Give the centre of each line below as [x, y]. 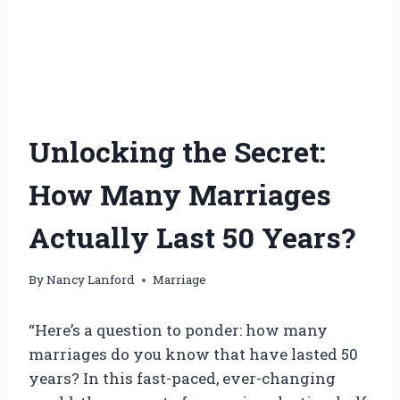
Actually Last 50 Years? [192, 237]
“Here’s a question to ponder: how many [178, 330]
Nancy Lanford [91, 280]
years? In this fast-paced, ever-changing [182, 379]
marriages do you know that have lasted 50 [193, 354]
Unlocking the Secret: [177, 151]
